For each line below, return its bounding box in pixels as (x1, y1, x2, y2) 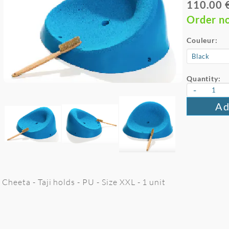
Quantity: (187, 74, 221, 83)
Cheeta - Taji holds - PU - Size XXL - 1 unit (2, 177, 166, 187)
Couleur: (187, 36, 218, 44)
